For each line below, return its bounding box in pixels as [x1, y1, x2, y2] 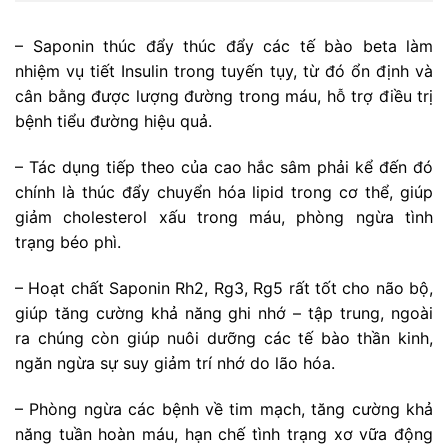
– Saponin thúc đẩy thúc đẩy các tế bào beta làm [15, 36, 433, 57]
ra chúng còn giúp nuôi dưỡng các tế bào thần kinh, [15, 327, 433, 348]
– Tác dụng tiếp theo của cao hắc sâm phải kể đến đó [15, 156, 433, 177]
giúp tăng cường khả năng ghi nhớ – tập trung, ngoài [15, 302, 433, 323]
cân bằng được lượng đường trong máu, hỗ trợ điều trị [15, 86, 433, 107]
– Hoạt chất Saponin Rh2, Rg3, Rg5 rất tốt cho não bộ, [15, 277, 433, 298]
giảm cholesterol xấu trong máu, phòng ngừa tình [15, 206, 433, 227]
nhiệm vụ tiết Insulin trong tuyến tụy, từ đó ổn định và [15, 61, 433, 82]
